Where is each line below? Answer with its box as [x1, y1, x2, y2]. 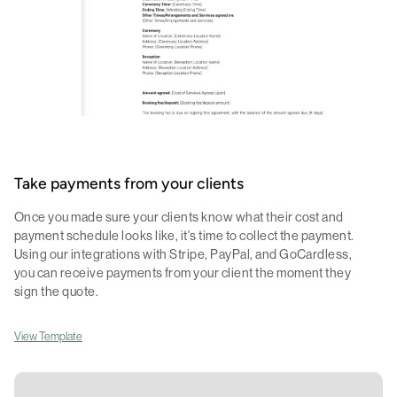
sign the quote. [14, 284, 99, 299]
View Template [14, 329, 82, 343]
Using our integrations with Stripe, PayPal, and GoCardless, [14, 246, 353, 261]
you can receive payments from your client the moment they [14, 265, 352, 280]
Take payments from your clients [14, 176, 244, 192]
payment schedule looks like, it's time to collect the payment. [14, 228, 354, 243]
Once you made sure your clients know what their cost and [14, 209, 344, 224]
